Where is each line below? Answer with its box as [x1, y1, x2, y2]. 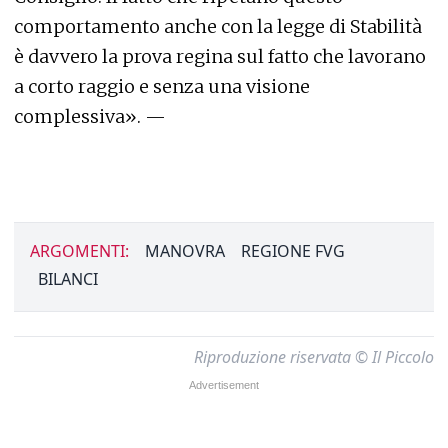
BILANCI [38, 267, 98, 290]
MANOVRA [145, 239, 225, 262]
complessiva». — [14, 104, 166, 128]
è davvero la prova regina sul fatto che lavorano [14, 44, 426, 68]
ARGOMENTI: [30, 239, 129, 262]
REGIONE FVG [241, 239, 345, 262]
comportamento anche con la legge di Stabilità [14, 14, 422, 38]
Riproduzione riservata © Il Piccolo [194, 345, 434, 368]
